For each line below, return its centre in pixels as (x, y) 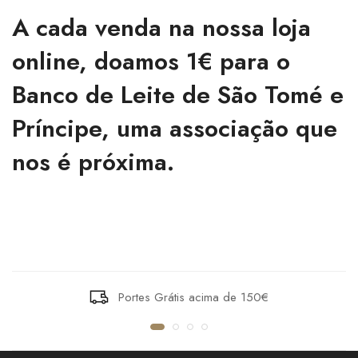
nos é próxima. (93, 161)
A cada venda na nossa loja (161, 27)
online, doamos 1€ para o (151, 61)
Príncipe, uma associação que (175, 128)
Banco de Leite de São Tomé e (178, 94)
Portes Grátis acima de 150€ (193, 297)
